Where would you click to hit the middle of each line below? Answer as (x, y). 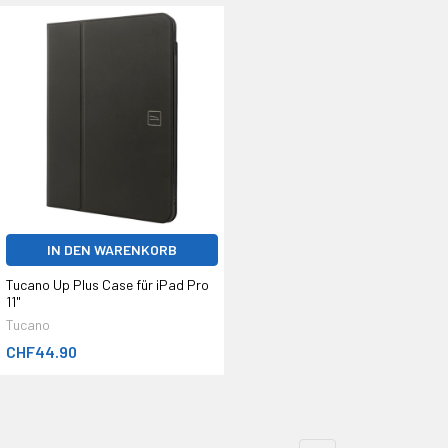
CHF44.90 (41, 352)
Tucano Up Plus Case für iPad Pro (107, 285)
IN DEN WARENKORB (112, 249)
